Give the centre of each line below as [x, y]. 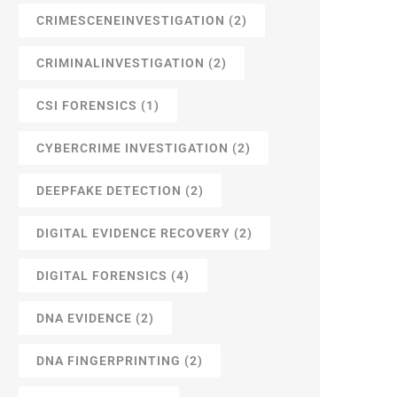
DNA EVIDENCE [84, 319]
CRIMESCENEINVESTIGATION [131, 21]
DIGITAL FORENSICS [102, 276]
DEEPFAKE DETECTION [109, 191]
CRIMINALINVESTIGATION [121, 63]
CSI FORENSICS [87, 106]
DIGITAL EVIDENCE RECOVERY [133, 234]
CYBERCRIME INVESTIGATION [132, 148]
